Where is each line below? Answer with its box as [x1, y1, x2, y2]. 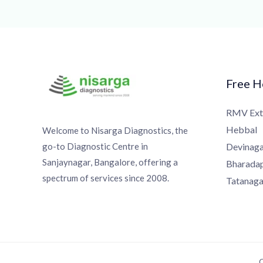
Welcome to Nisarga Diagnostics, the [38, 125, 184, 136]
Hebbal [221, 124, 252, 136]
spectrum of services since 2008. [38, 173, 165, 184]
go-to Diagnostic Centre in [38, 141, 144, 152]
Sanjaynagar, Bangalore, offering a [38, 157, 174, 168]
